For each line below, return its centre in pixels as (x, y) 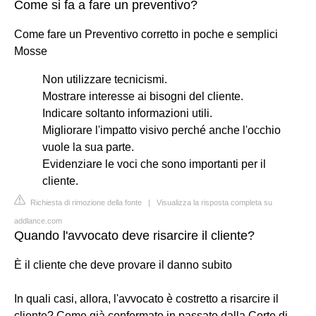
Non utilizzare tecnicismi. (105, 79)
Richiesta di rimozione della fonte (85, 202)
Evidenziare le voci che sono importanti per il (154, 164)
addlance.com (38, 220)
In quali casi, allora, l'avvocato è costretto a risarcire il (146, 298)
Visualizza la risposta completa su (214, 202)
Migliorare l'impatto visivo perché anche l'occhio (162, 130)
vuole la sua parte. (88, 147)
